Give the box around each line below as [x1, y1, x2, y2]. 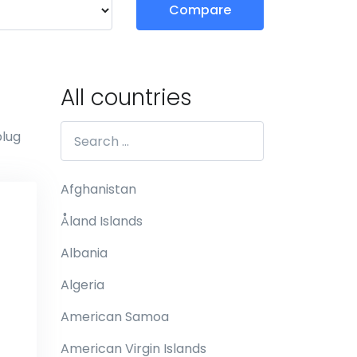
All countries [61, 82, 192, 113]
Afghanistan [61, 180, 136, 198]
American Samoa [61, 308, 169, 326]
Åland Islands [61, 212, 143, 230]
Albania [61, 244, 108, 262]
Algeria [61, 276, 104, 294]
